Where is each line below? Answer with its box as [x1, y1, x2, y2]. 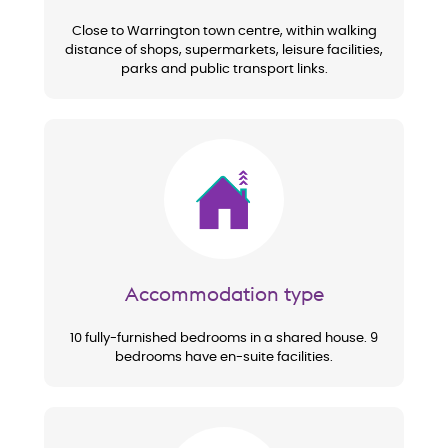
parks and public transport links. [120, 63, 328, 77]
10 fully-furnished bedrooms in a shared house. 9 [70, 332, 378, 346]
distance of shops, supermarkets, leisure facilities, [65, 44, 383, 58]
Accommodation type [124, 281, 324, 307]
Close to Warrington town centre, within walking [71, 25, 377, 39]
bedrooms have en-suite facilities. [115, 351, 333, 365]
